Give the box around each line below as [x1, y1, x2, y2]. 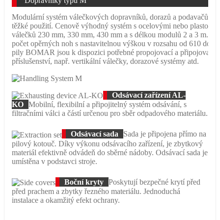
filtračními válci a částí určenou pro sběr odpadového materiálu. [12, 109, 208, 118]
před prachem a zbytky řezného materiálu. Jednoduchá [12, 187, 180, 195]
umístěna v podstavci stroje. [12, 157, 97, 165]
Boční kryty [64, 177, 104, 186]
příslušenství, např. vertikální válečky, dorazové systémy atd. [12, 56, 199, 65]
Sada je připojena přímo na [123, 130, 206, 138]
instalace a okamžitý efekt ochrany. [12, 195, 120, 204]
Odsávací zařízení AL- [112, 90, 186, 99]
